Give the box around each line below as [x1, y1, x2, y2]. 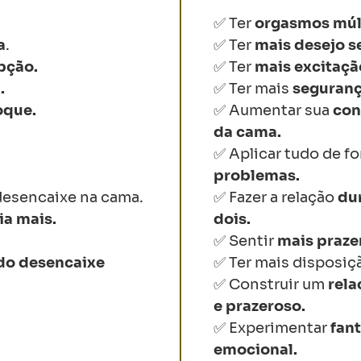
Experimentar [229, 319, 327, 337]
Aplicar [229, 145, 281, 163]
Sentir [229, 232, 274, 250]
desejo [294, 36, 345, 54]
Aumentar [229, 102, 301, 119]
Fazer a [229, 189, 281, 206]
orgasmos [255, 15, 330, 32]
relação [281, 189, 334, 206]
